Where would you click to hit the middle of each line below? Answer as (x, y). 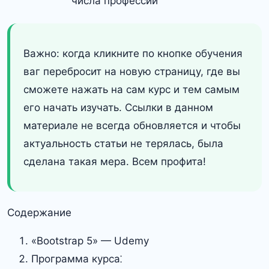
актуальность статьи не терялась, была (123, 144)
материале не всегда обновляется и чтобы (132, 125)
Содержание (39, 213)
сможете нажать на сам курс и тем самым (131, 89)
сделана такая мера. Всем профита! (115, 162)
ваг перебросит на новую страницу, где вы (132, 71)
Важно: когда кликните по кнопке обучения (133, 53)
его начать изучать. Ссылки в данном (118, 107)
